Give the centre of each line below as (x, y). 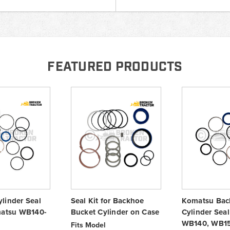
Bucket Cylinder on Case (115, 212)
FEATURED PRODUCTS (115, 67)
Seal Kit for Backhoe (107, 200)
